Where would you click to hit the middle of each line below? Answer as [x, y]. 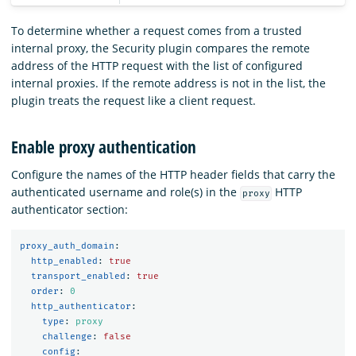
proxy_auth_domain [67, 246]
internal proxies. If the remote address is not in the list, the [168, 83]
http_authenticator [81, 307]
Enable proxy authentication [104, 147]
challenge [67, 337]
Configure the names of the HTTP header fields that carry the [173, 174]
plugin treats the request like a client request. [133, 100]
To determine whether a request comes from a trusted [157, 30]
